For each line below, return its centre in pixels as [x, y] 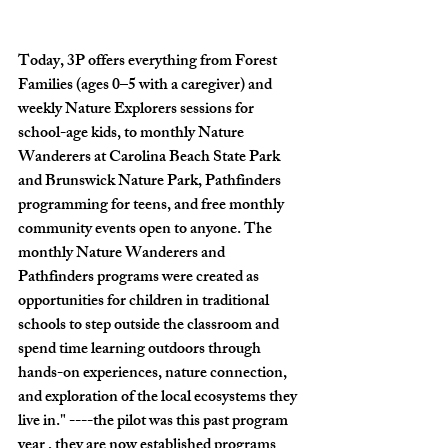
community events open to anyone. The [146, 230]
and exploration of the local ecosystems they [159, 398]
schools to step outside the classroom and [150, 326]
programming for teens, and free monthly [152, 206]
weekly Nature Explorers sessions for [137, 110]
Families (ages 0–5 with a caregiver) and [146, 86]
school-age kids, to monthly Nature [132, 134]
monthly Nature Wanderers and [123, 254]
